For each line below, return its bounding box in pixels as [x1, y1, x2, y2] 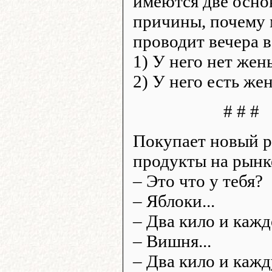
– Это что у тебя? [133, 171, 263, 191]
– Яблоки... [133, 191, 215, 211]
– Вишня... [133, 231, 211, 251]
